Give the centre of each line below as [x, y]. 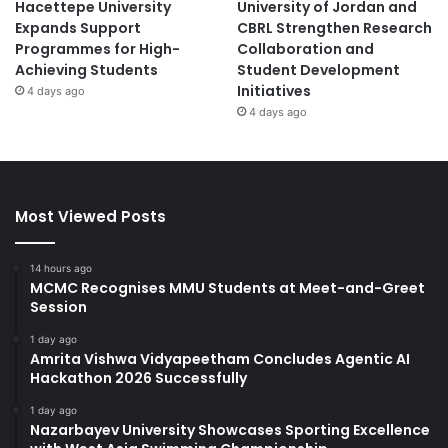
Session [58, 307]
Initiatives [273, 91]
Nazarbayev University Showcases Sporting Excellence [230, 430]
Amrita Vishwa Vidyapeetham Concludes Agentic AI [220, 359]
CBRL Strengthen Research [334, 28]
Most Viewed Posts [90, 217]
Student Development [318, 70]
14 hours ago [61, 268]
